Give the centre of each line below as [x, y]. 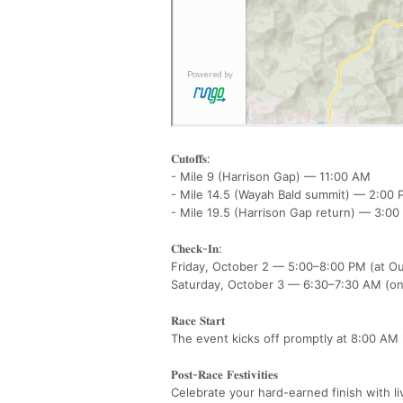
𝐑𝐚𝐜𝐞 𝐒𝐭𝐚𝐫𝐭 [201, 320]
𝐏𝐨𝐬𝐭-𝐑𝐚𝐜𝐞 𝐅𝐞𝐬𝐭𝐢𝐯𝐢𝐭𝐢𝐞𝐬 [228, 374]
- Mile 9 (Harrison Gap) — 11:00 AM [274, 176]
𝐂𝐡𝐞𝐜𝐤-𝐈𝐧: [200, 248]
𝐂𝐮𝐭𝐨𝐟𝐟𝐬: [193, 158]
